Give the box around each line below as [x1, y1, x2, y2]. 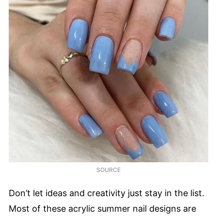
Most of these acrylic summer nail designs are [9, 203, 196, 214]
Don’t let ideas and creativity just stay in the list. [9, 187, 204, 198]
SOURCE [96, 166, 121, 174]
